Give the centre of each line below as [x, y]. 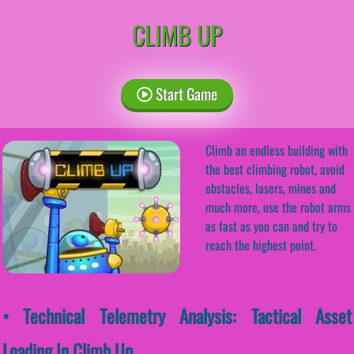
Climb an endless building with [277, 150]
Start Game [185, 93]
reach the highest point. [261, 245]
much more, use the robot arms [278, 207]
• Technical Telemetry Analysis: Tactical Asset [177, 315]
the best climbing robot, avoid [275, 169]
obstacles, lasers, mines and [271, 188]
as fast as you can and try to [271, 226]
